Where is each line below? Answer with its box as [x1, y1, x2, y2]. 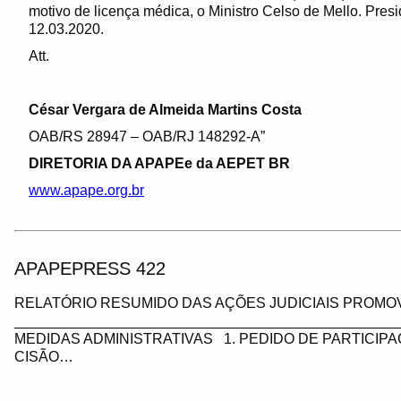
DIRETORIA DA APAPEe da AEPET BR [29, 156, 290, 171]
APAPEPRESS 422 [14, 259, 166, 278]
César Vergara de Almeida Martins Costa [29, 102, 302, 117]
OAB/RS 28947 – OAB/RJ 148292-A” [29, 129, 265, 144]
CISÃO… [14, 349, 73, 364]
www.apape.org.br [29, 183, 144, 198]
